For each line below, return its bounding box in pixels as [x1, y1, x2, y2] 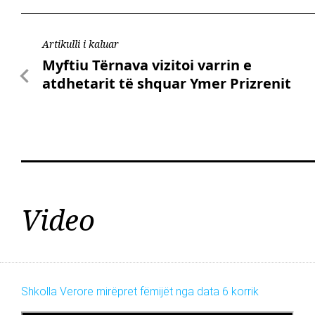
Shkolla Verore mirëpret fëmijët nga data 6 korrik [21, 285, 259, 299]
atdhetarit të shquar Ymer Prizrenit [42, 74, 291, 94]
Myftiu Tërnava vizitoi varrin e [42, 56, 252, 75]
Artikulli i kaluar [42, 37, 119, 51]
